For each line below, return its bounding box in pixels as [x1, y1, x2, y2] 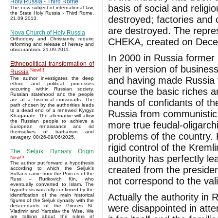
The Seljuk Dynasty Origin [10, 148, 94, 155]
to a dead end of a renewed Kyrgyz [10, 108, 94, 113]
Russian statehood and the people [10, 91, 94, 97]
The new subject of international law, [10, 5, 94, 11]
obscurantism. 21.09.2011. [10, 47, 70, 53]
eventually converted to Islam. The [10, 182, 94, 187]
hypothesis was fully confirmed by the [10, 187, 94, 193]
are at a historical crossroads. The [10, 97, 94, 103]
